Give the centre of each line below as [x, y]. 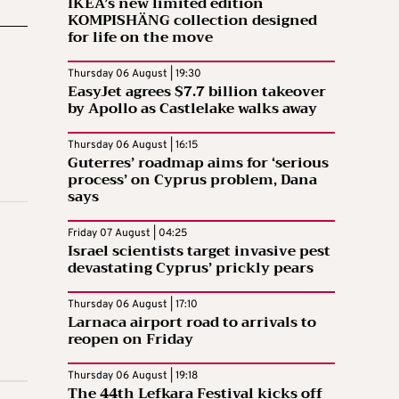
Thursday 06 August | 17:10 [133, 305]
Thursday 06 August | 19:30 [134, 74]
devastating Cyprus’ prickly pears [191, 269]
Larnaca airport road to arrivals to [192, 323]
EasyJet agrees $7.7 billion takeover [197, 92]
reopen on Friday [130, 340]
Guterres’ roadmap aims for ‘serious [198, 163]
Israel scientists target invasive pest [199, 252]
